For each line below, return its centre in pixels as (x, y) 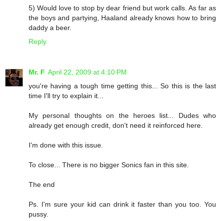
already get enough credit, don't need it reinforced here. (116, 125)
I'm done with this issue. (66, 145)
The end (42, 184)
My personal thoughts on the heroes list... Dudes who (122, 115)
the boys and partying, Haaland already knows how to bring (122, 18)
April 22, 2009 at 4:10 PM (87, 72)
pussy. (38, 214)
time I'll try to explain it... (66, 96)
